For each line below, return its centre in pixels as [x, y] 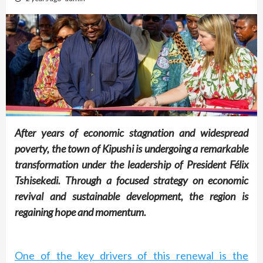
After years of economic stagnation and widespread [131, 133]
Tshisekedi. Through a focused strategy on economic [131, 181]
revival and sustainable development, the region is [131, 196]
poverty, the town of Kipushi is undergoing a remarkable [131, 149]
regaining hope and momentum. [80, 212]
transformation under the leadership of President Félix [131, 165]
